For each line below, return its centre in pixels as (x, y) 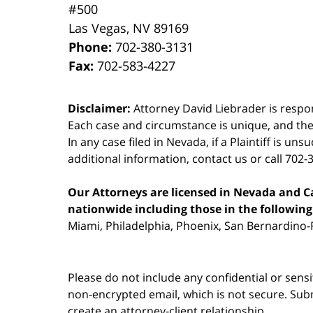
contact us (220, 158)
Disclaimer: (99, 108)
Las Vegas (98, 28)
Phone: (92, 46)
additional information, (130, 158)
